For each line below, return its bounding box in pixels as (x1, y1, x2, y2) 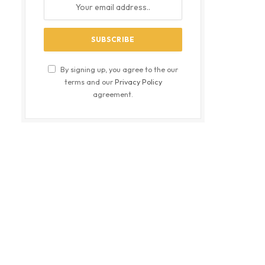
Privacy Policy (114, 76, 162, 86)
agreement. (93, 89, 133, 99)
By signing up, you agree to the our (59, 64, 178, 74)
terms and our (64, 76, 115, 86)
